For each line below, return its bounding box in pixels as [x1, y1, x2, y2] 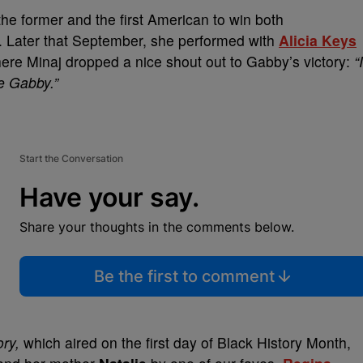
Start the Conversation [19, 152, 123, 164]
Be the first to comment [93, 267, 275, 286]
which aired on [23, 332, 117, 352]
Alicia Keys [279, 30, 357, 50]
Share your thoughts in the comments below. [19, 219, 294, 235]
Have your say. [19, 181, 199, 213]
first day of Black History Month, [146, 332, 351, 352]
